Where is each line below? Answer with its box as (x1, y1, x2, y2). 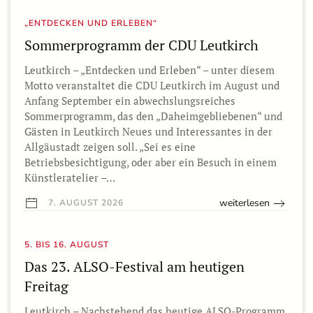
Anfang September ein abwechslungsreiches (24, 94, 235, 108)
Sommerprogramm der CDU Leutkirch (24, 36, 259, 55)
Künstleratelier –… (24, 170, 115, 185)
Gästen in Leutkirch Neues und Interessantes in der (24, 124, 272, 139)
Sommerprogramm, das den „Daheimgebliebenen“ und (24, 109, 282, 124)
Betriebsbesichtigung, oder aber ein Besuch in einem (24, 155, 277, 170)
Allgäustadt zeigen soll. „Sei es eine (24, 140, 196, 154)
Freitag (24, 277, 68, 296)
